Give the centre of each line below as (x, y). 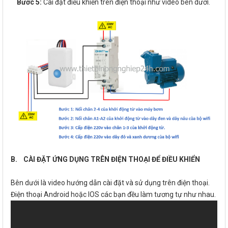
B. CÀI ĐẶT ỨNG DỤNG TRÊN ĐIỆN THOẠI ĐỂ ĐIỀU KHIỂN (105, 160)
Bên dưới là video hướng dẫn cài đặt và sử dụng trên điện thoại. (110, 183)
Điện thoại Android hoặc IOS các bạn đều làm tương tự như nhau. (113, 195)
